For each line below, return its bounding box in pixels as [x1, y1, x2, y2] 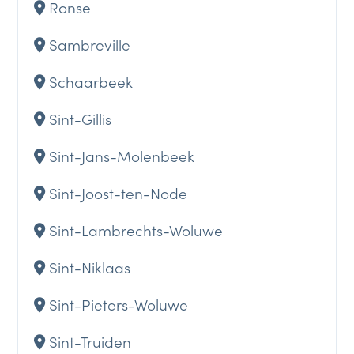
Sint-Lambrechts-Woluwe [49, 218, 224, 240]
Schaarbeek [49, 70, 134, 92]
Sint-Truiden [49, 330, 132, 352]
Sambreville [49, 32, 131, 55]
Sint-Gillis [49, 107, 112, 129]
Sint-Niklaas [49, 255, 131, 277]
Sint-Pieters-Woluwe [49, 292, 189, 314]
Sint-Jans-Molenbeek [49, 144, 195, 166]
